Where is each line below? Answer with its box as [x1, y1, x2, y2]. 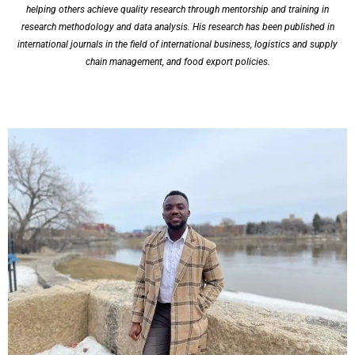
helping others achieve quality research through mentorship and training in [26, 4, 329, 16]
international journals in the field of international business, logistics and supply [17, 39, 338, 51]
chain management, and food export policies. [85, 56, 270, 68]
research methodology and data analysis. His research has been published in [21, 21, 334, 33]
